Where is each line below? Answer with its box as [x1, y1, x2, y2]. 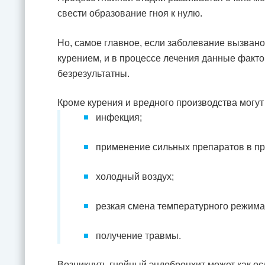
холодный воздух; [96, 172, 174, 182]
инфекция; [96, 112, 142, 122]
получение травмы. [96, 231, 181, 241]
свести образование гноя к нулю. [57, 8, 202, 18]
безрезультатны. [57, 69, 130, 79]
